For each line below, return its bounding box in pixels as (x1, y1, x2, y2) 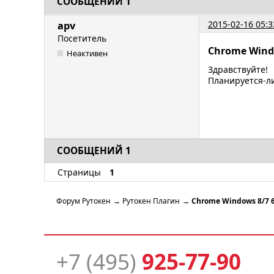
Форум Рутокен (56, 196, 111, 207)
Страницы (57, 166, 101, 179)
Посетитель (57, 32, 106, 44)
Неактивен (67, 48, 108, 59)
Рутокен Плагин (122, 196, 180, 207)
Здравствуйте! (208, 63, 268, 75)
